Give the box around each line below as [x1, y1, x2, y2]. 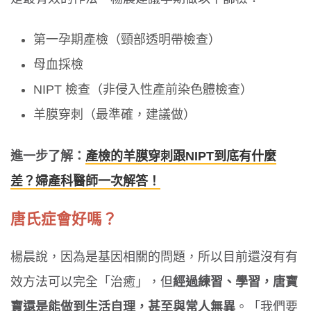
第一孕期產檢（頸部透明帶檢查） [33, 33, 221, 47]
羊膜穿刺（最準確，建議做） [33, 108, 196, 122]
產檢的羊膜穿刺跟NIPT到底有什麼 [85, 149, 276, 163]
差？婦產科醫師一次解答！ [10, 174, 160, 188]
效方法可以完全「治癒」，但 [10, 274, 173, 289]
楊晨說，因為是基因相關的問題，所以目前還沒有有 [10, 249, 298, 264]
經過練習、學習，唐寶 [173, 274, 298, 289]
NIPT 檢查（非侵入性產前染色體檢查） [33, 83, 253, 97]
